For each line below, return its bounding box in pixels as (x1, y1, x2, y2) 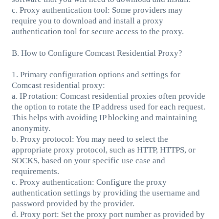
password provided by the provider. (11, 198, 134, 208)
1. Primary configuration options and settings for (11, 69, 180, 79)
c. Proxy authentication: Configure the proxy (11, 177, 167, 187)
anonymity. (11, 123, 50, 133)
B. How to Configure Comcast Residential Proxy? (11, 48, 182, 58)
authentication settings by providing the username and (11, 188, 200, 197)
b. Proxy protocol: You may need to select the (11, 134, 168, 144)
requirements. (11, 166, 59, 176)
